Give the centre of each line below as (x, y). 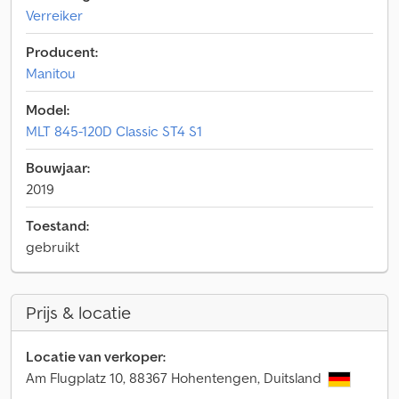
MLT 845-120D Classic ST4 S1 (114, 131)
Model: (48, 110)
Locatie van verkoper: (96, 356)
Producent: (62, 52)
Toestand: (57, 225)
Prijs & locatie (78, 313)
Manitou (51, 73)
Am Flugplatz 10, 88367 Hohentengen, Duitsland (175, 378)
